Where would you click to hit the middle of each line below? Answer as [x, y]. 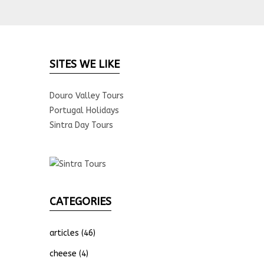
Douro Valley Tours [86, 96]
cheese [63, 253]
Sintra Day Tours [81, 125]
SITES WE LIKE [84, 64]
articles [64, 233]
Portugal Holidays [84, 110]
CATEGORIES [80, 201]
